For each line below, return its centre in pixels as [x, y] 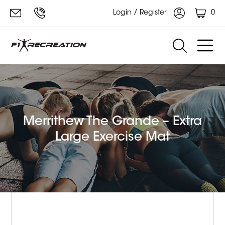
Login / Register [141, 13]
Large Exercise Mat [113, 138]
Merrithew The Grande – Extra [113, 122]
